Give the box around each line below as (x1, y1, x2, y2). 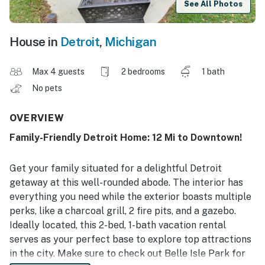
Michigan (105, 34, 156, 50)
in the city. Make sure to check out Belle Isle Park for (9, 248, 245, 260)
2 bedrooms (121, 67, 165, 77)
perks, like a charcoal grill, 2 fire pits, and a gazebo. (9, 205, 236, 217)
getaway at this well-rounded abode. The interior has (9, 177, 243, 189)
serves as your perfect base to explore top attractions (9, 234, 251, 245)
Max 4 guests (32, 67, 85, 77)
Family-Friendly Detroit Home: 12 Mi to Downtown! (9, 132, 242, 144)
